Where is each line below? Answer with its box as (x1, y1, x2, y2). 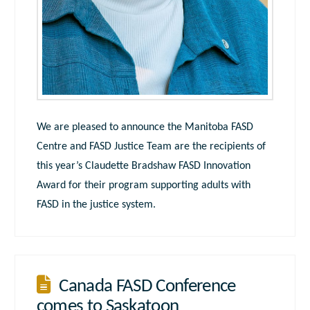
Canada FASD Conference (59, 277, 236, 296)
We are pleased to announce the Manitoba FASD (36, 122, 253, 134)
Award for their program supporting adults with (36, 180, 250, 192)
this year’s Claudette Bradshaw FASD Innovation (36, 161, 250, 172)
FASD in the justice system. (36, 199, 156, 211)
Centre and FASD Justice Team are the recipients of (36, 141, 266, 153)
